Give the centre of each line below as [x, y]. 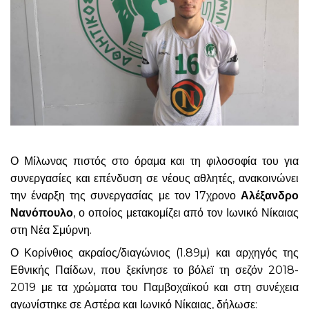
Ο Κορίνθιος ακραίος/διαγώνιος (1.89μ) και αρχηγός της [154, 252]
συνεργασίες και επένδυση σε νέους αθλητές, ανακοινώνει [154, 178]
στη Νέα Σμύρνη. [51, 230]
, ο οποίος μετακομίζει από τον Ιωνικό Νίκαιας [186, 212]
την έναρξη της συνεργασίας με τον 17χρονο [126, 195]
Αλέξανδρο [270, 195]
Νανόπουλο [42, 212]
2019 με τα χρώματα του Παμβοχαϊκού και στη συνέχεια [154, 287]
